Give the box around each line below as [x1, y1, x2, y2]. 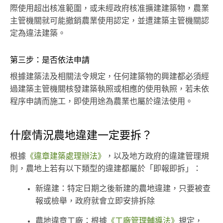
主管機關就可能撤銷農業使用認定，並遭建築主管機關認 [10, 17, 209, 25]
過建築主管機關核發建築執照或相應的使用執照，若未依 [10, 85, 209, 94]
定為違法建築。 [10, 29, 66, 38]
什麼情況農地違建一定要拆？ [10, 130, 152, 141]
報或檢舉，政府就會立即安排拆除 [35, 197, 155, 206]
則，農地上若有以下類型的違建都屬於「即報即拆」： [10, 165, 201, 173]
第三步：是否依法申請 [10, 56, 90, 65]
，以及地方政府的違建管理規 [106, 152, 209, 161]
